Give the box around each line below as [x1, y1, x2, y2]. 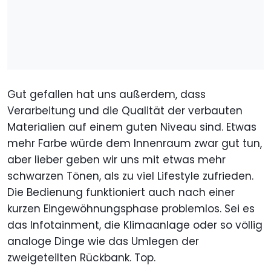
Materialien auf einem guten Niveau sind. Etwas [7, 120, 256, 135]
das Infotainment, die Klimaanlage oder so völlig [7, 218, 263, 233]
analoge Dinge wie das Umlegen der [7, 234, 199, 249]
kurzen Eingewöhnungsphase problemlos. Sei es [7, 201, 255, 217]
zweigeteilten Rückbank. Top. [7, 250, 155, 266]
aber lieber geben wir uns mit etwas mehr [7, 152, 226, 168]
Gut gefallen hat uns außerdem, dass [7, 87, 206, 102]
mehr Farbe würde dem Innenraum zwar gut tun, [7, 136, 262, 151]
